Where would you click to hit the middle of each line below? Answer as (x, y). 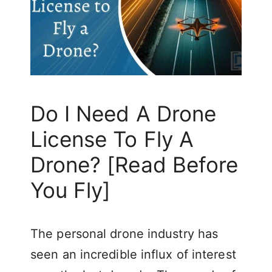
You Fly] (71, 190)
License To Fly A (112, 139)
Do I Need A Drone (123, 113)
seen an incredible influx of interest (133, 254)
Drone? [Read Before (134, 164)
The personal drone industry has (124, 233)
